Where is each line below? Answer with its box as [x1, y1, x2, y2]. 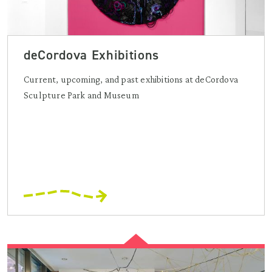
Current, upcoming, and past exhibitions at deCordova [24, 73, 238, 84]
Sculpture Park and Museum [24, 89, 139, 100]
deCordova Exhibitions [24, 46, 159, 64]
